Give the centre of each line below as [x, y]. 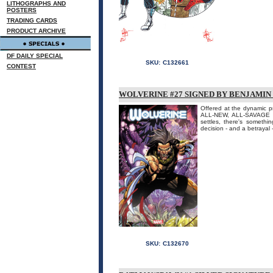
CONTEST [21, 66]
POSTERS [22, 10]
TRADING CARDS [32, 20]
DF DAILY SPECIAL [35, 56]
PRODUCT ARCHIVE [36, 31]
